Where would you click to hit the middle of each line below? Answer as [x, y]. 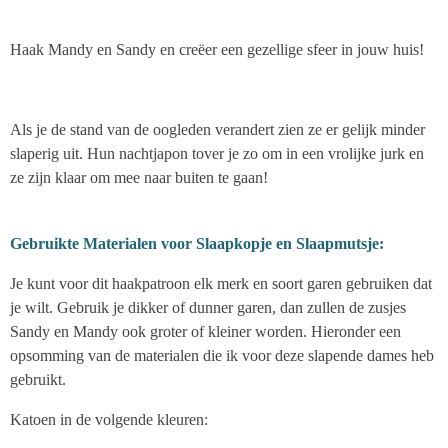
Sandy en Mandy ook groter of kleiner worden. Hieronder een [205, 331]
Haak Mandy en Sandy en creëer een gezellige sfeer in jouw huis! [217, 49]
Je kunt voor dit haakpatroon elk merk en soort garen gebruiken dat [221, 283]
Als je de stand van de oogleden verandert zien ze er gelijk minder [217, 129]
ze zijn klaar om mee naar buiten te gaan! [139, 177]
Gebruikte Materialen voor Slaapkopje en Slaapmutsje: [197, 243]
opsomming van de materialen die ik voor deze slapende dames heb [222, 355]
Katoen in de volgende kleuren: [109, 419]
